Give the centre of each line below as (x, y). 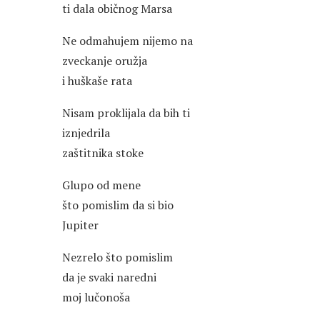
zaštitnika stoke (103, 153)
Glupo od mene (101, 185)
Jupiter (80, 225)
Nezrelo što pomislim (117, 257)
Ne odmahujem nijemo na (127, 41)
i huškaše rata (97, 81)
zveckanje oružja (105, 61)
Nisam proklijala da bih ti (126, 113)
